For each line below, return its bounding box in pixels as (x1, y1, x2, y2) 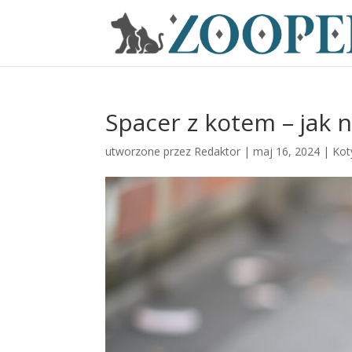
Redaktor (194, 144, 241, 159)
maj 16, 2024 (253, 144, 321, 159)
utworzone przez (105, 144, 195, 159)
